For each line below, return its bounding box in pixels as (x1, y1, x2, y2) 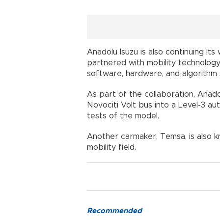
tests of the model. (87, 111, 159, 120)
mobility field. (87, 143, 136, 151)
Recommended (87, 207, 142, 215)
